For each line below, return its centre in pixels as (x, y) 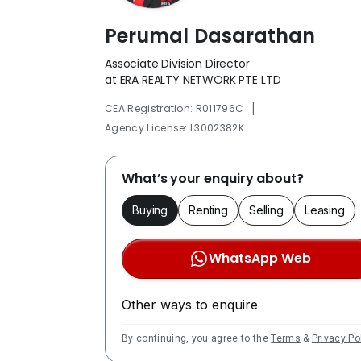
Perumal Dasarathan (210, 35)
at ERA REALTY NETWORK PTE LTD (193, 79)
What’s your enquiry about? (213, 178)
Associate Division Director (177, 63)
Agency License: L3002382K (174, 127)
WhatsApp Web (259, 258)
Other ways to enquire (190, 304)
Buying (150, 210)
